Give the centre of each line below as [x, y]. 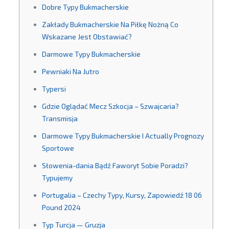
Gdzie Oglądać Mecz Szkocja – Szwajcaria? [110, 106]
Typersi [54, 89]
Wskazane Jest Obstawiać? [87, 37]
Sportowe [58, 148]
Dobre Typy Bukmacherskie [85, 7]
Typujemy [57, 178]
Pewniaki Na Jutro [70, 71]
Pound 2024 [61, 207]
